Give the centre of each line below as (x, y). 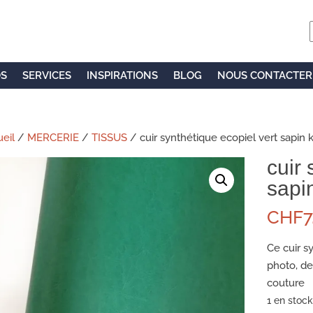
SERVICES (47, 75)
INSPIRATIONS (122, 75)
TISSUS (109, 137)
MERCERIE (53, 137)
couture (285, 283)
